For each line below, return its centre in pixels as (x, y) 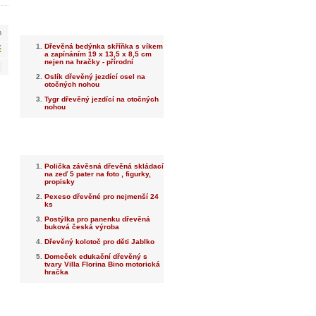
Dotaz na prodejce (92, 305)
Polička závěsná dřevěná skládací (104, 166)
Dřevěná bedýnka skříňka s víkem (104, 46)
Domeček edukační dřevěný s (96, 256)
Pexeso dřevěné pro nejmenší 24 (102, 196)
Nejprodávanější (92, 140)
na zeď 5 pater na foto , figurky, (98, 174)
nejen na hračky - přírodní (89, 62)
